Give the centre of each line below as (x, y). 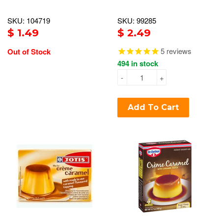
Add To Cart (153, 108)
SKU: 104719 (29, 21)
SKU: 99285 (137, 21)
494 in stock (138, 64)
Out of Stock (29, 52)
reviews (178, 51)
